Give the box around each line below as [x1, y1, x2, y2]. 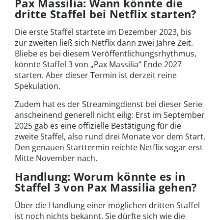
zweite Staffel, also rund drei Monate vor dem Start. [15, 131, 205, 142]
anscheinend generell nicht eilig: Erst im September [15, 110, 205, 121]
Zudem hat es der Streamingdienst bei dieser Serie [15, 99, 202, 110]
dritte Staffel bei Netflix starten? [15, 6, 197, 22]
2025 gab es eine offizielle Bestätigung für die [15, 120, 181, 132]
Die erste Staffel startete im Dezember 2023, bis [15, 27, 192, 38]
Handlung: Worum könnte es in [15, 169, 186, 184]
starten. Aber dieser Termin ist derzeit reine [15, 70, 177, 81]
